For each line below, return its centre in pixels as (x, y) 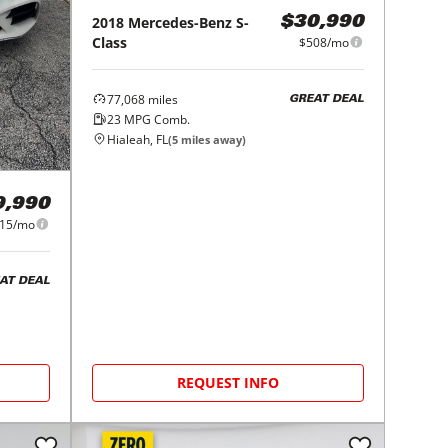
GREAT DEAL (326, 100)
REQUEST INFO (228, 382)
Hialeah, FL (138, 139)
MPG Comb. (156, 119)
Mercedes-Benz (180, 22)
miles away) (212, 139)
